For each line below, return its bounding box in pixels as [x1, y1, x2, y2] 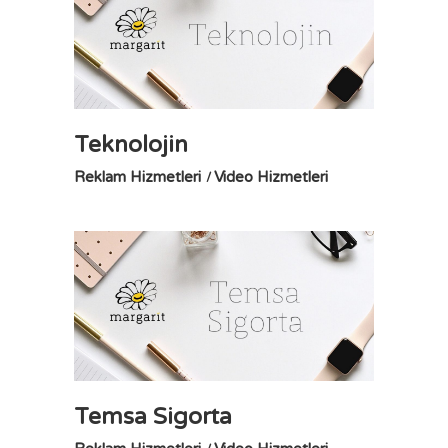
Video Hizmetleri [214, 168, 328, 187]
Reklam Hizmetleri [74, 168, 201, 187]
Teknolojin [74, 131, 188, 159]
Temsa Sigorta [74, 403, 232, 431]
